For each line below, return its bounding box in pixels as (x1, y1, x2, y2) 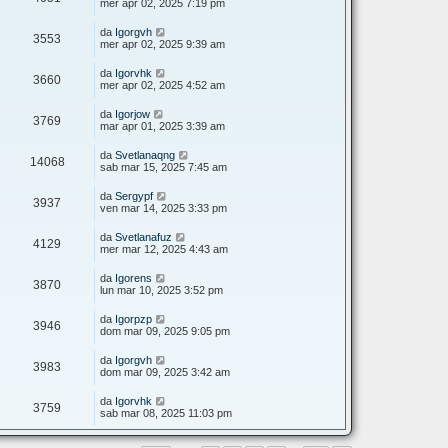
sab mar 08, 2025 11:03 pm (100, 407, 232, 419)
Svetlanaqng (115, 149, 175, 161)
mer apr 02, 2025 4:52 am (100, 79, 225, 91)
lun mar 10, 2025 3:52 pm (100, 284, 223, 296)
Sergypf (115, 190, 153, 202)
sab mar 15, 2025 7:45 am (100, 161, 227, 173)
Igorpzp (115, 313, 152, 325)
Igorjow (115, 108, 150, 120)
